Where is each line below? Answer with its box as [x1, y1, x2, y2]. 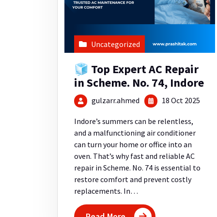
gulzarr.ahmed [92, 95, 140, 105]
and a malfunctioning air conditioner [74, 128, 196, 138]
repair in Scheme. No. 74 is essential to [74, 163, 201, 173]
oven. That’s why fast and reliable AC [74, 151, 195, 161]
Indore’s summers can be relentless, [74, 116, 193, 126]
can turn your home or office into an [74, 139, 192, 150]
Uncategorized [91, 39, 140, 49]
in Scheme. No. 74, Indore [74, 75, 204, 90]
